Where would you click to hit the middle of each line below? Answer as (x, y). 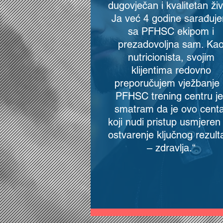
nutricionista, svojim (171, 57)
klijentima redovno (171, 70)
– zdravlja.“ (171, 148)
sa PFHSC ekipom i (171, 31)
